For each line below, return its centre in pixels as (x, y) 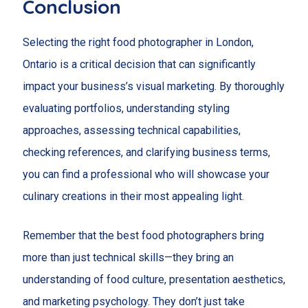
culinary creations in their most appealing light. (133, 196)
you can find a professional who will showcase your (146, 174)
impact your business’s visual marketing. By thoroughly (153, 86)
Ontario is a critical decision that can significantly (139, 64)
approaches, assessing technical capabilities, (131, 130)
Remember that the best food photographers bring (143, 236)
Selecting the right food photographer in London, (138, 42)
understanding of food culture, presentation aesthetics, (154, 280)
